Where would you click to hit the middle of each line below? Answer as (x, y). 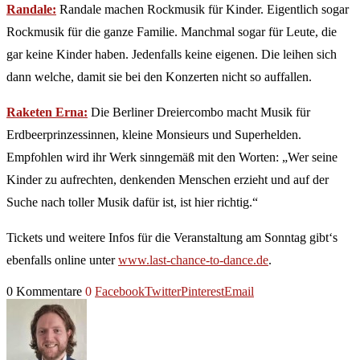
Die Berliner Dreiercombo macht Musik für (199, 112)
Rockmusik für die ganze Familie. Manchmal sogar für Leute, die (172, 32)
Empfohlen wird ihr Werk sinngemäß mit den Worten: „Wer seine (172, 157)
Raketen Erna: (47, 112)
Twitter (163, 292)
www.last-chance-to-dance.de (193, 260)
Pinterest (202, 292)
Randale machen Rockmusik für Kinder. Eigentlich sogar (202, 10)
